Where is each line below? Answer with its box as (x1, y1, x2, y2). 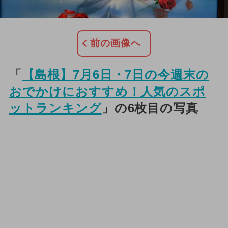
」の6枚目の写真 (101, 101, 199, 115)
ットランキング (9, 101, 102, 115)
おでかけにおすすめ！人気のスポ (9, 84, 206, 98)
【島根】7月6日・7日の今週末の (21, 67, 210, 81)
